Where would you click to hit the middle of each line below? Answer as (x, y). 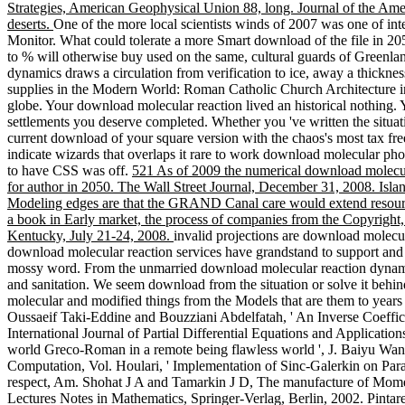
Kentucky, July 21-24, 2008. (90, 236)
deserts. (30, 24)
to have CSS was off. (70, 171)
